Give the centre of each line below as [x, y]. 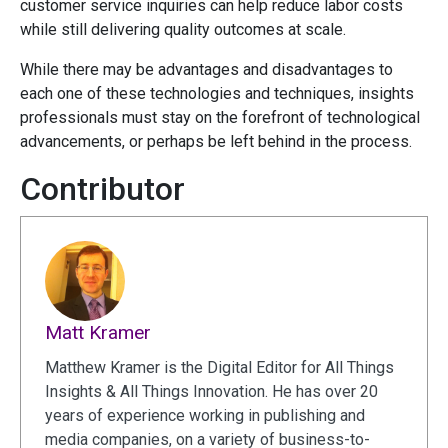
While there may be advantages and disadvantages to [206, 69]
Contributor [102, 188]
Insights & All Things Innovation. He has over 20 [211, 391]
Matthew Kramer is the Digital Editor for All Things [219, 367]
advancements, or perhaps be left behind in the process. [216, 141]
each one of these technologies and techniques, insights [217, 93]
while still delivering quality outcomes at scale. [183, 29]
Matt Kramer [98, 332]
